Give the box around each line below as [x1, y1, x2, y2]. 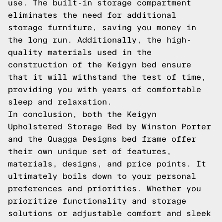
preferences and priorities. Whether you [8, 184, 201, 193]
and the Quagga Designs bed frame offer [8, 135, 196, 143]
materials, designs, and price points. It [8, 160, 206, 168]
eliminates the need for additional [8, 11, 176, 19]
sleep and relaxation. [8, 98, 112, 106]
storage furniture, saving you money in [8, 23, 196, 32]
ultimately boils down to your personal [8, 172, 196, 180]
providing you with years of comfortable [8, 85, 201, 94]
